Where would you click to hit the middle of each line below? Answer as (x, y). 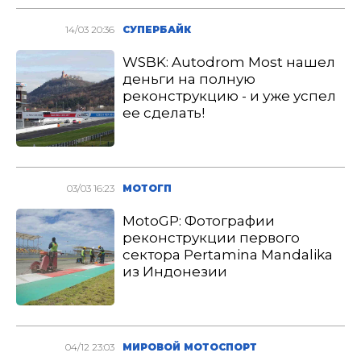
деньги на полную (189, 79)
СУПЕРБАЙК (157, 29)
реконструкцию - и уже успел (230, 96)
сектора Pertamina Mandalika (228, 255)
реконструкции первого (212, 238)
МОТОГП (147, 188)
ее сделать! (164, 113)
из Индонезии (175, 272)
